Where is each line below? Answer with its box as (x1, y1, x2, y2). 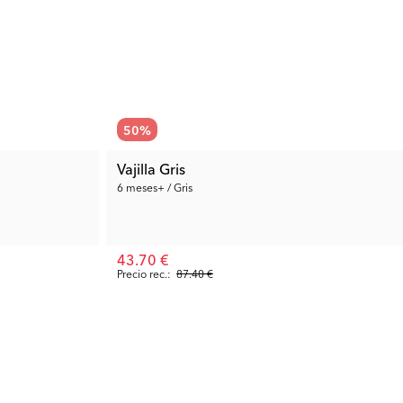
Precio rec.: (117, 264, 171, 281)
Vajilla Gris (117, 157, 185, 178)
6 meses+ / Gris (117, 178, 193, 194)
